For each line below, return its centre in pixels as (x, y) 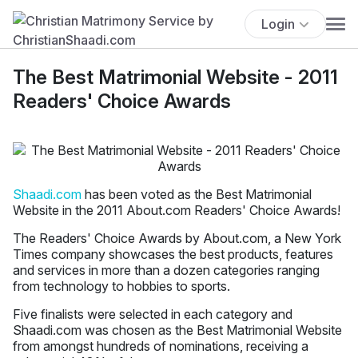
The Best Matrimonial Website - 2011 (175, 77)
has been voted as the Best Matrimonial (197, 194)
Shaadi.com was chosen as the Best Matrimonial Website (177, 330)
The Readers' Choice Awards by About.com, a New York (177, 238)
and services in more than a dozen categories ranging (166, 270)
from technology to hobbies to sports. (121, 286)
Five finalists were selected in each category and (153, 314)
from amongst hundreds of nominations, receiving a (161, 346)
